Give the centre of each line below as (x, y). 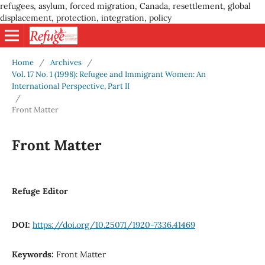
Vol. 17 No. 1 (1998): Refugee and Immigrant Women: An (109, 74)
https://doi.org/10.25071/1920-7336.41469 (114, 224)
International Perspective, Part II (70, 86)
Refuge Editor (40, 191)
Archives (66, 62)
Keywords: (34, 254)
